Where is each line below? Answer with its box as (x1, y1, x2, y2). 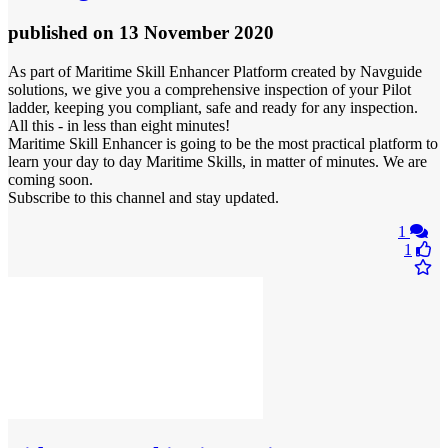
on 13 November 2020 (93, 21, 274, 43)
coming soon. (8, 170, 93, 188)
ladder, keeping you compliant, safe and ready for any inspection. (8, 98, 418, 116)
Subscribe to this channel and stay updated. (8, 188, 279, 206)
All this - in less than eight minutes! (8, 116, 230, 134)
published (8, 21, 93, 43)
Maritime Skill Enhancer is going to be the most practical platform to (8, 134, 438, 152)
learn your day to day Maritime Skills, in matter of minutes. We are (8, 152, 427, 170)
